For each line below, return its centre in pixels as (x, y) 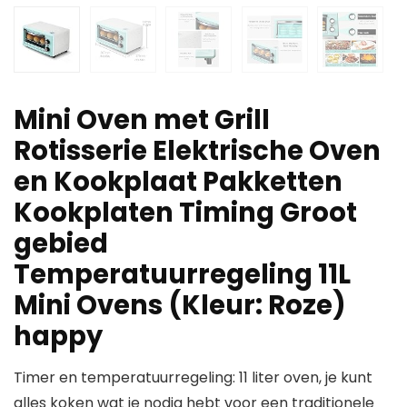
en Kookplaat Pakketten (178, 182)
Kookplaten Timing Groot (185, 213)
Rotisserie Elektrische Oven (197, 151)
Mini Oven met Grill (142, 120)
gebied (61, 244)
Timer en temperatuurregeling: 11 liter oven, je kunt (193, 378)
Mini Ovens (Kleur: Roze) (180, 306)
